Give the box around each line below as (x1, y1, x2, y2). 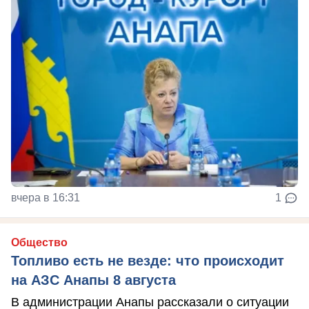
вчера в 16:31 (11, 192, 80, 204)
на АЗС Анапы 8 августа (11, 272, 176, 288)
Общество (11, 237, 68, 249)
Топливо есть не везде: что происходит (11, 253, 284, 269)
